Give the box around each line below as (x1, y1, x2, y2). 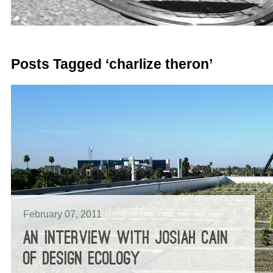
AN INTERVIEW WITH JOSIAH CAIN (23, 230, 229, 246)
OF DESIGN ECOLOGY (23, 251, 140, 266)
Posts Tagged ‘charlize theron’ (11, 56, 213, 72)
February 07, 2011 (23, 209, 102, 219)
